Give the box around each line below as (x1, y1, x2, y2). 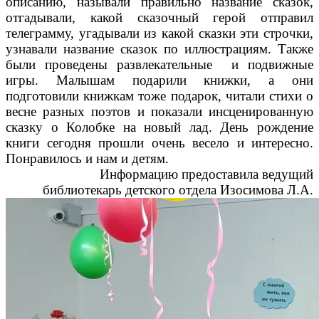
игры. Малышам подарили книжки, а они (6, 72, 313, 88)
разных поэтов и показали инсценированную (43, 103, 314, 119)
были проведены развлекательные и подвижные (6, 56, 313, 72)
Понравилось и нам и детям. (6, 150, 169, 166)
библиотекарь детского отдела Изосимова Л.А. (43, 182, 313, 197)
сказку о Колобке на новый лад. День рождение (6, 119, 313, 135)
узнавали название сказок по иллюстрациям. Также (6, 41, 313, 56)
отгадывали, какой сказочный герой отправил (6, 9, 313, 25)
